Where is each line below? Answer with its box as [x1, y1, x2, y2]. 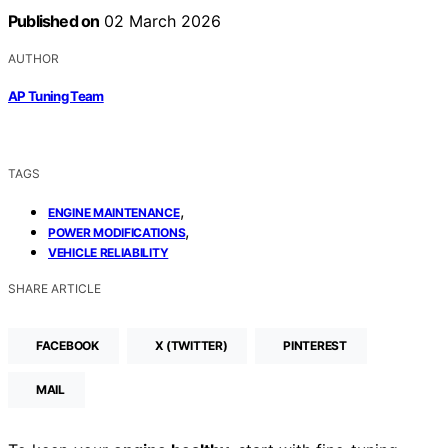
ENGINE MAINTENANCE [48, 205, 180, 221]
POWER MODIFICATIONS [48, 225, 186, 241]
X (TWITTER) [154, 338, 228, 354]
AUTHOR [8, 50, 59, 66]
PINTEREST [283, 338, 347, 354]
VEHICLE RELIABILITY [48, 245, 169, 261]
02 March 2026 [99, 10, 222, 31]
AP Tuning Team [8, 88, 104, 105]
